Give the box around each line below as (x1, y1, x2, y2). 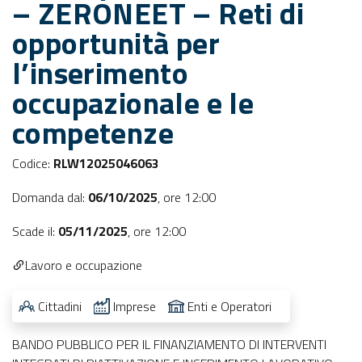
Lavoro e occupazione (25, 255, 142, 275)
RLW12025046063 (53, 154, 159, 173)
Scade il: (12, 221, 58, 241)
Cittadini (38, 297, 82, 316)
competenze (12, 109, 174, 156)
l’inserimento (12, 49, 189, 96)
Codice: (12, 154, 53, 173)
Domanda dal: (12, 187, 88, 207)
